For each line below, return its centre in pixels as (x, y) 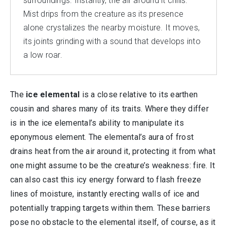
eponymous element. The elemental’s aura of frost (102, 137)
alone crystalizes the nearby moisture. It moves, (111, 28)
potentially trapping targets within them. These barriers (110, 208)
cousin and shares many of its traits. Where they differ (109, 109)
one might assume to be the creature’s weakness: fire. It (112, 165)
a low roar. (43, 55)
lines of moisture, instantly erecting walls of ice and (105, 194)
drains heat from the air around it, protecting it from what (113, 151)
